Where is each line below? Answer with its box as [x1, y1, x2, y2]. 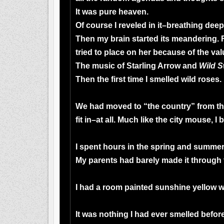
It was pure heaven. [75, 7, 148, 16]
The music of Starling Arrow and [75, 61, 199, 70]
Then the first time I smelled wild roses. [75, 75, 221, 84]
